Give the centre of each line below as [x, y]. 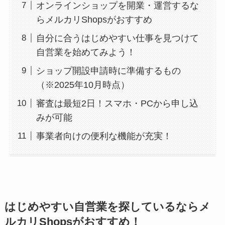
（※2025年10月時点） [83, 85]
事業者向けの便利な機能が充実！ [104, 136]
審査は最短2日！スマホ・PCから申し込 [117, 103]
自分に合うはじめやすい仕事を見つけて [117, 38]
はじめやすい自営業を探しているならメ [107, 207]
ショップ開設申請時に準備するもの [108, 71]
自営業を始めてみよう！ [86, 52]
